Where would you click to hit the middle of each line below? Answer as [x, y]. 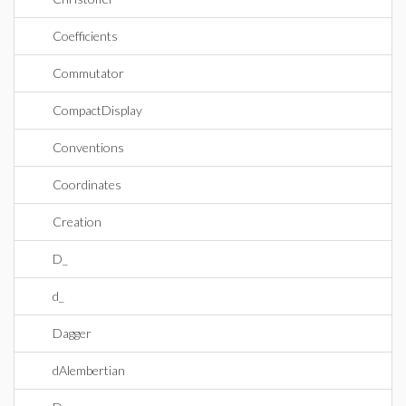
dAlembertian [89, 370]
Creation [77, 222]
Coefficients [85, 36]
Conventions [88, 147]
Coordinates [87, 184]
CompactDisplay [97, 110]
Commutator [88, 73]
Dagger [72, 333]
